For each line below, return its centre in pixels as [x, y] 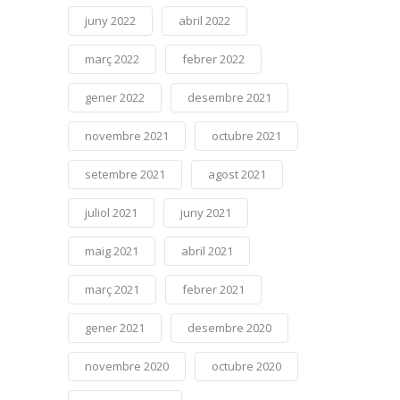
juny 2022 [111, 21]
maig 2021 [112, 251]
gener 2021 [115, 328]
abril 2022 [205, 21]
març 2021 [112, 290]
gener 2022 [115, 98]
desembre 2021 [230, 98]
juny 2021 [206, 213]
